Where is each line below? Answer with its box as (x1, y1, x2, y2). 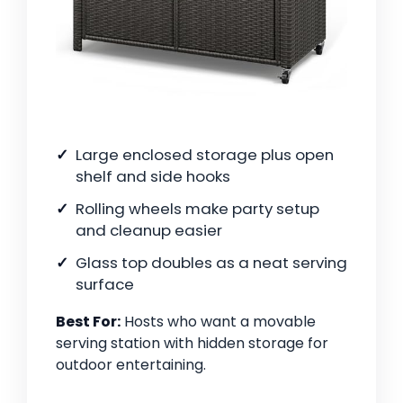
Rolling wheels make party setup (76, 198, 319, 220)
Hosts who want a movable (121, 311, 316, 333)
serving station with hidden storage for (56, 333, 328, 354)
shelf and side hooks (76, 166, 230, 188)
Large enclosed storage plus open (76, 144, 334, 166)
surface (76, 273, 134, 296)
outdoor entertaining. (56, 354, 206, 376)
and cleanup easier (76, 219, 222, 242)
